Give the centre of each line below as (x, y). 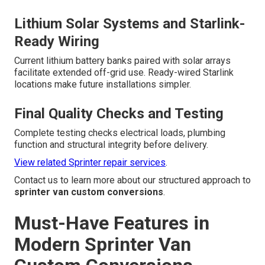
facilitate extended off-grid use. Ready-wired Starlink (124, 73)
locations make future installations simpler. (103, 85)
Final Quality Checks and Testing (119, 114)
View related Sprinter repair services (90, 163)
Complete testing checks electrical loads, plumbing (120, 133)
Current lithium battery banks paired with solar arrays (122, 61)
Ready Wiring (57, 42)
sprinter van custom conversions (89, 192)
